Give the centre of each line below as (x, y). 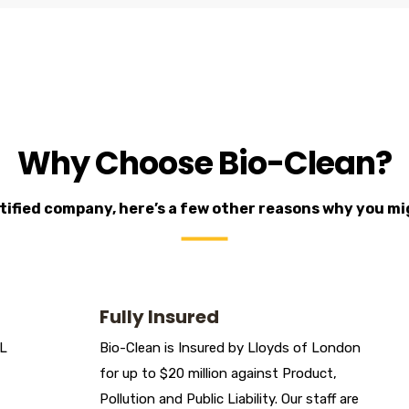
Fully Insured (159, 317)
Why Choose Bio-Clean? (204, 163)
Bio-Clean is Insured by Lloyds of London (230, 348)
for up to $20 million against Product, (218, 374)
